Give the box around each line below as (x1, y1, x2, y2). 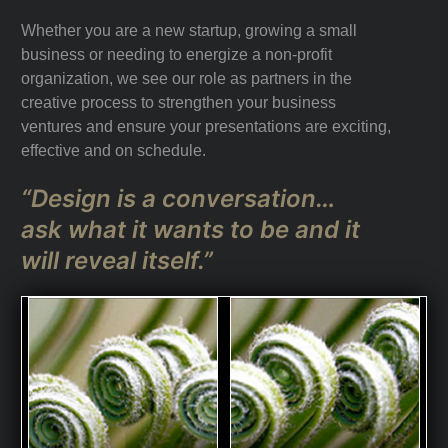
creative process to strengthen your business (21, 94, 336, 112)
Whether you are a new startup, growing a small (21, 22, 357, 40)
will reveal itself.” (21, 246, 213, 276)
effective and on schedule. (21, 142, 210, 160)
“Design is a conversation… (21, 184, 335, 214)
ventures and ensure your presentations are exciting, (21, 118, 391, 136)
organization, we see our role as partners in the (21, 70, 352, 88)
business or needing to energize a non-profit (21, 46, 332, 64)
